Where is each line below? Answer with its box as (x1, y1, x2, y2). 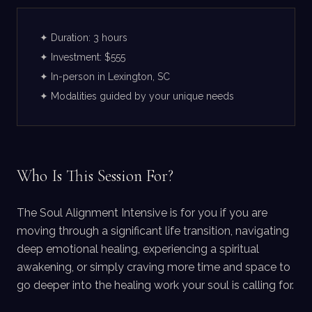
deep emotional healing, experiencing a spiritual (17, 242, 259, 256)
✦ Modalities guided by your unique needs (40, 91, 234, 102)
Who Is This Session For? (17, 166, 173, 186)
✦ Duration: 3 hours (40, 32, 127, 43)
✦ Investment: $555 (40, 52, 125, 63)
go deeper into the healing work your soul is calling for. (17, 279, 294, 292)
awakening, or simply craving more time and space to (17, 260, 290, 274)
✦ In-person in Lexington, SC (40, 71, 170, 82)
